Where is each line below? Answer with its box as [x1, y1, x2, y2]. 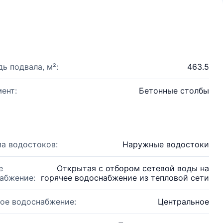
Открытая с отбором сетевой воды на [57, 163, 209, 173]
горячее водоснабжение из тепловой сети [41, 173, 209, 183]
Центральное [158, 197, 209, 207]
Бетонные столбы [139, 86, 209, 96]
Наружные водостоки [122, 139, 209, 149]
